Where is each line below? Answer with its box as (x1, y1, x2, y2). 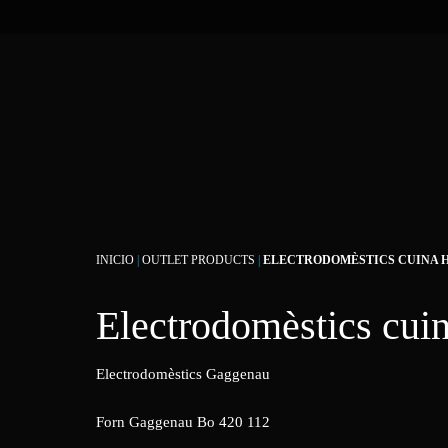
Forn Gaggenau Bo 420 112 (96, 414, 270, 430)
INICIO (96, 253, 134, 267)
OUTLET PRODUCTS (142, 253, 255, 267)
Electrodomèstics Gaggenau (96, 366, 270, 382)
